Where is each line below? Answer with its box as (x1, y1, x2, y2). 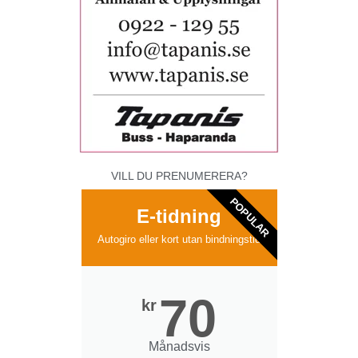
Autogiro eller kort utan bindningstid (97, 233, 261, 245)
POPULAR (227, 194, 272, 240)
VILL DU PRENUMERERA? (110, 169, 248, 182)
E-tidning (137, 205, 221, 227)
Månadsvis (148, 339, 210, 353)
